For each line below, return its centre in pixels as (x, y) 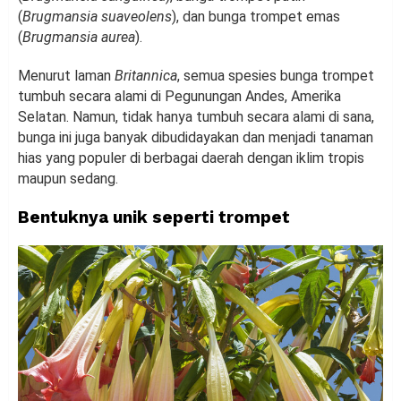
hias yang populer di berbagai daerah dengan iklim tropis (191, 158)
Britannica (146, 76)
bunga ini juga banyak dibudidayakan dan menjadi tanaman (196, 138)
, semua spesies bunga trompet (276, 76)
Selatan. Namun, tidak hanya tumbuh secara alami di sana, (196, 117)
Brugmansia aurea (79, 38)
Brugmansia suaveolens (97, 17)
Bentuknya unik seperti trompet (154, 218)
